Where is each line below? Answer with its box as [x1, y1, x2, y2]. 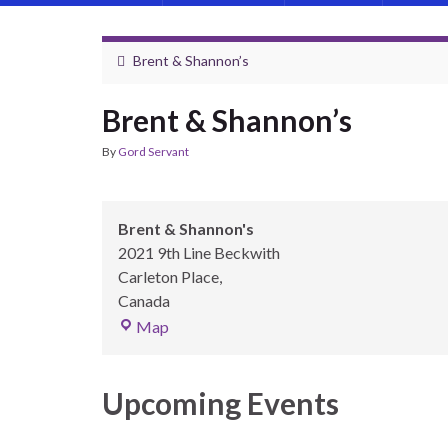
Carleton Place [118, 267, 219, 286]
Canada [118, 291, 170, 310]
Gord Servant [118, 144, 189, 159]
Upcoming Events [102, 385, 339, 421]
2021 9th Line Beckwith [118, 243, 280, 262]
